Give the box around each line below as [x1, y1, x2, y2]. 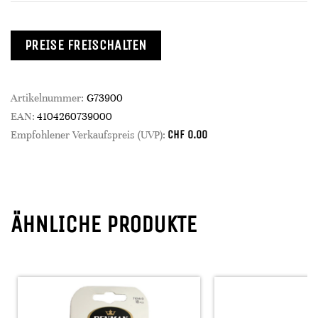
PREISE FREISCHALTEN [25, 37, 147, 53]
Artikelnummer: [11, 92, 87, 104]
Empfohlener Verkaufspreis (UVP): [11, 128, 165, 141]
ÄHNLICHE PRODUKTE [11, 210, 197, 238]
